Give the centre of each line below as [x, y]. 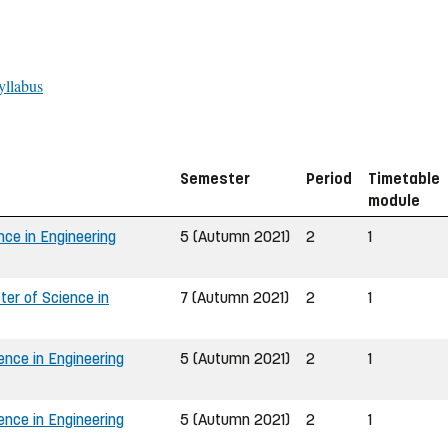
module [394, 200]
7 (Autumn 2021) [234, 297]
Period [329, 178]
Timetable [404, 178]
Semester [215, 178]
